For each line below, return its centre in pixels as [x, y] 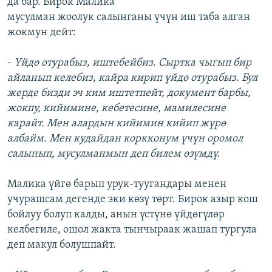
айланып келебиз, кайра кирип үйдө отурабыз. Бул [132, 78]
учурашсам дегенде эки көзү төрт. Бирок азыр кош [133, 200]
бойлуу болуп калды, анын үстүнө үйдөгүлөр [116, 215]
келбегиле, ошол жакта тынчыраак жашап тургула [132, 230]
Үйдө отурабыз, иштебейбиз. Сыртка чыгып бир [133, 63]
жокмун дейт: [42, 33]
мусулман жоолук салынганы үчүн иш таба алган [129, 18]
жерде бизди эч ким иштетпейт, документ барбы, [129, 93]
